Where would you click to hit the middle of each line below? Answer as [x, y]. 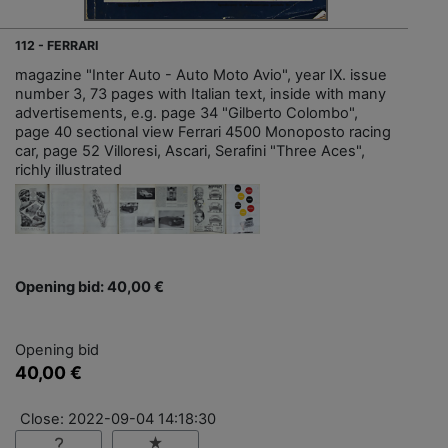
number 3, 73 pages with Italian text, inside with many [200, 93]
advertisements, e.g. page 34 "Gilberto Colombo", [186, 112]
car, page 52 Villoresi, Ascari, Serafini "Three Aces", [190, 150]
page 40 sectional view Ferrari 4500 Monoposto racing [203, 131]
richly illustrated [68, 169]
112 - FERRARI [57, 45]
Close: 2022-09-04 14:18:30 [118, 418]
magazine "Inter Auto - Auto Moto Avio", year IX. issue [201, 74]
